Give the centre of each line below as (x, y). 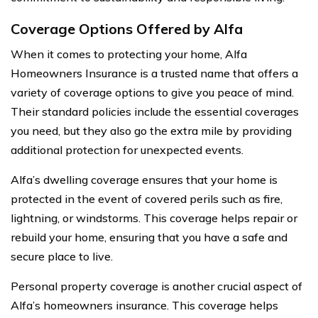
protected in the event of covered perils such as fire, (147, 198)
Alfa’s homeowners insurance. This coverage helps (144, 305)
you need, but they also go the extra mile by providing (151, 130)
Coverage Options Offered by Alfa (127, 28)
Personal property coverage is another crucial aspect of (157, 286)
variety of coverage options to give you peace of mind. (152, 92)
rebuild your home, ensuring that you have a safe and (149, 237)
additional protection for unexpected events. (127, 149)
